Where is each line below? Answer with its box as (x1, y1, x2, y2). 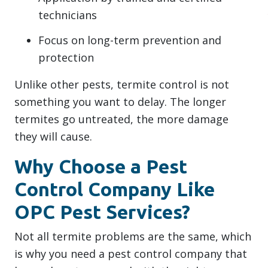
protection (38, 50, 94, 65)
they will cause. (14, 129, 92, 144)
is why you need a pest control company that (14, 246, 247, 261)
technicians (38, 7, 97, 22)
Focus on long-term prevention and (38, 32, 221, 47)
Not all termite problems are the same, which (14, 229, 251, 243)
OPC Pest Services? (14, 200, 190, 223)
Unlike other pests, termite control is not (14, 77, 229, 92)
